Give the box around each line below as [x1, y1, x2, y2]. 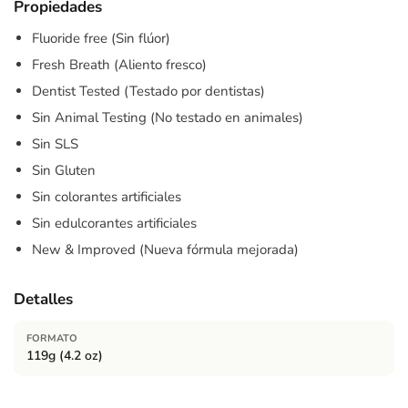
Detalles [14, 289, 73, 311]
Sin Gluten [32, 161, 96, 180]
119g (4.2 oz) [26, 347, 103, 365]
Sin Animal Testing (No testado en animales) [32, 108, 303, 127]
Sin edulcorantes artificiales [32, 214, 197, 233]
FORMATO [26, 331, 77, 346]
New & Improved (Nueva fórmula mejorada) [32, 240, 299, 260]
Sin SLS [32, 135, 78, 154]
